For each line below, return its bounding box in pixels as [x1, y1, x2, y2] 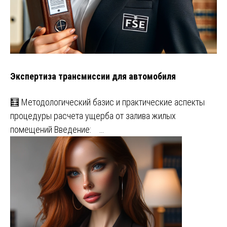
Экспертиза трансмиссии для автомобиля [10, 70, 176, 82]
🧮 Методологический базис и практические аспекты [10, 96, 205, 107]
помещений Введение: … [10, 124, 104, 135]
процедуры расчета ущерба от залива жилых [10, 110, 176, 121]
